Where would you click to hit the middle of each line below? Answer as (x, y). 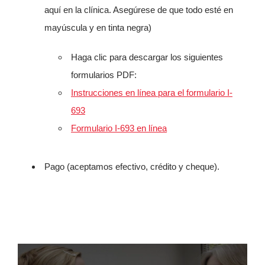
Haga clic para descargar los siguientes (147, 57)
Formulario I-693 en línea (119, 128)
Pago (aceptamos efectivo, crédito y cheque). (132, 167)
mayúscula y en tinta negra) (98, 28)
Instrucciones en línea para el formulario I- (152, 93)
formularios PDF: (104, 75)
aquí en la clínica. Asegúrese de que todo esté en (139, 10)
